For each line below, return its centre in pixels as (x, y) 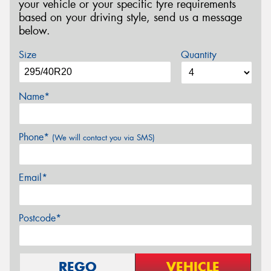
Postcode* (40, 218)
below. (34, 31)
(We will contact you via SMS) (103, 137)
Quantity (198, 54)
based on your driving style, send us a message (130, 18)
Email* (33, 177)
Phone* (35, 137)
